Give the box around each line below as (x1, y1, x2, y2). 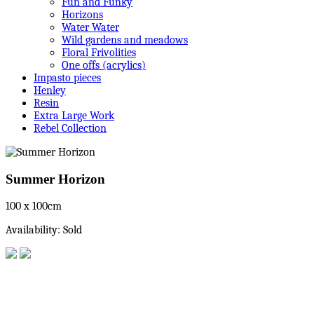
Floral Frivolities (62, 46, 136, 59)
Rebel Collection (34, 121, 107, 135)
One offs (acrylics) (62, 58, 146, 71)
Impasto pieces (34, 71, 101, 84)
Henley (34, 83, 66, 97)
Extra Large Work (34, 109, 114, 122)
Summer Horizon (6, 171, 105, 186)
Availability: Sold (6, 224, 82, 237)
